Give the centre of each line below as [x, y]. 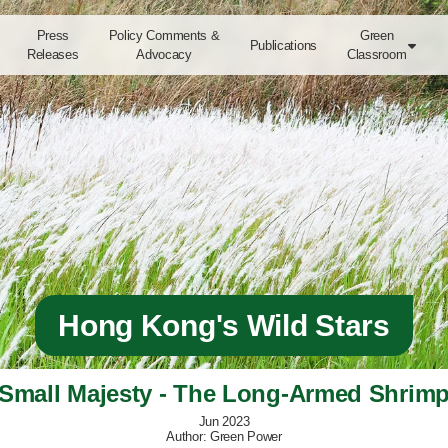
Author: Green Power [224, 436]
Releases [52, 54]
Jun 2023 [224, 421]
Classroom [376, 54]
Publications [283, 45]
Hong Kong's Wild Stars [224, 325]
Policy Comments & [164, 35]
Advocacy [164, 54]
